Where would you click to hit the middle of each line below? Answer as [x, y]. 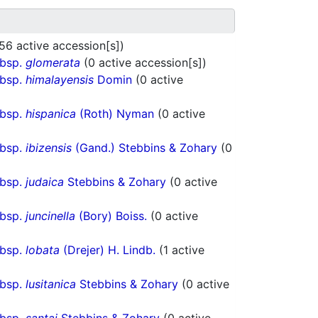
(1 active [182, 250]
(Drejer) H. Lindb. [109, 250]
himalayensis [60, 80]
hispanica [51, 114]
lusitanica [51, 284]
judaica [45, 182]
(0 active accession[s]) [145, 63]
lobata [43, 250]
